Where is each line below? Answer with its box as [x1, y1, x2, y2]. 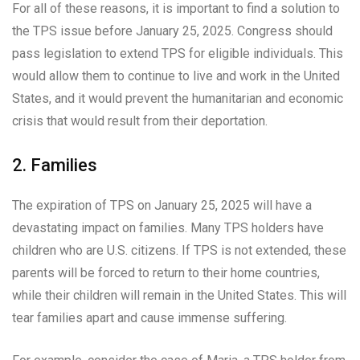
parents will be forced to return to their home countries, [12, 265, 320, 281]
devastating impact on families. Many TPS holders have [12, 220, 324, 236]
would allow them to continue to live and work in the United [12, 68, 340, 84]
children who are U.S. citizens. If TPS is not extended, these [12, 243, 346, 259]
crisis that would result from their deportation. [12, 113, 268, 129]
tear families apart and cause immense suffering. [12, 310, 287, 326]
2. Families [12, 155, 97, 176]
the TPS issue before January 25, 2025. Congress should [12, 23, 333, 39]
